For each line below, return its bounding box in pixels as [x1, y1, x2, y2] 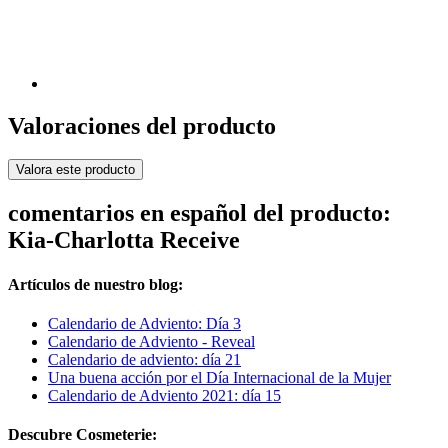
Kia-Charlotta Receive [8, 227, 240, 254]
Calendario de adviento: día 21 [48, 350, 241, 368]
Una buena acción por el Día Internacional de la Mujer [48, 368, 391, 386]
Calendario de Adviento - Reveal [48, 332, 255, 350]
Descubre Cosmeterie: [8, 426, 157, 444]
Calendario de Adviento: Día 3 [48, 314, 241, 332]
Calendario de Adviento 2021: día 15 [48, 386, 281, 404]
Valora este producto [16, 162, 135, 178]
